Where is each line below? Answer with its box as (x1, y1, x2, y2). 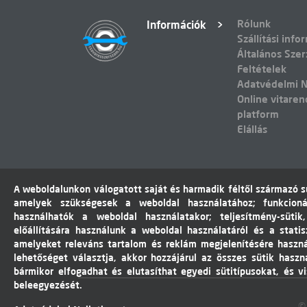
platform (237, 108, 279, 121)
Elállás (237, 123, 267, 136)
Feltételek (237, 62, 286, 75)
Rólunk (237, 17, 271, 30)
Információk (147, 18, 206, 32)
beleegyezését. (14, 279, 82, 291)
